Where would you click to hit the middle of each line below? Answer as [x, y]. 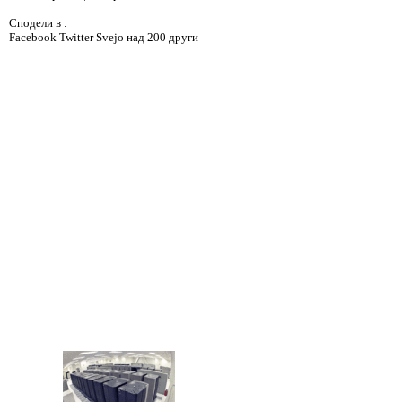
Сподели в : [38, 23]
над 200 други [162, 37]
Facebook [34, 37]
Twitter [78, 37]
